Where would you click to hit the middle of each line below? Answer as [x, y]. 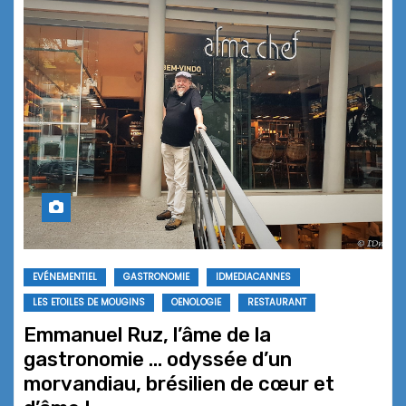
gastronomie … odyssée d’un [158, 360]
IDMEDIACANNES [253, 277]
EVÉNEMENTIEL [65, 277]
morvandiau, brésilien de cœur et [179, 384]
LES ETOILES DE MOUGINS [89, 303]
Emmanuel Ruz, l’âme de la [147, 335]
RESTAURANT [277, 303]
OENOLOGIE [196, 303]
